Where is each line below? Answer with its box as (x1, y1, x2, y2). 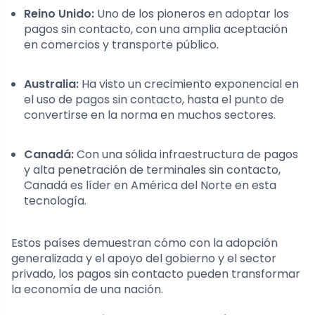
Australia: (24, 76, 79, 93)
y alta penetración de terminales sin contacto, (24, 162, 281, 179)
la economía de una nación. (11, 281, 163, 298)
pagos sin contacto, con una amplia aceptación (24, 21, 288, 38)
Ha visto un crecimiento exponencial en (79, 76, 299, 93)
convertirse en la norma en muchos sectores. (24, 107, 276, 124)
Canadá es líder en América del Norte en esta (24, 177, 276, 194)
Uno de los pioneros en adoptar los (94, 6, 289, 22)
